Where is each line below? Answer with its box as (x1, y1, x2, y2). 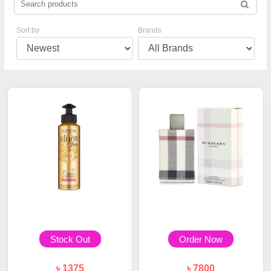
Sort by (16, 26, 40, 34)
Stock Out (50, 234, 90, 245)
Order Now (179, 234, 223, 245)
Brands (138, 26, 162, 34)
